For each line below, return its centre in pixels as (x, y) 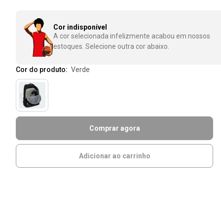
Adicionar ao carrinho (114, 156)
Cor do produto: (42, 70)
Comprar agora (114, 129)
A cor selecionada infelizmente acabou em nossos (132, 36)
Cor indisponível (80, 27)
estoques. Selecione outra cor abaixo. (111, 47)
